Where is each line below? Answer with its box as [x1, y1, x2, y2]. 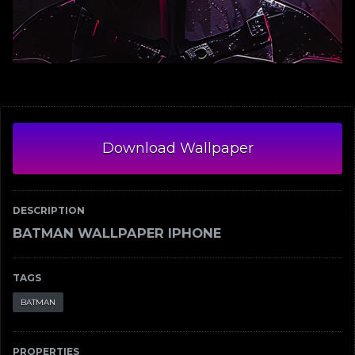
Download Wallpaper [101, 139, 254, 158]
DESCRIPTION [13, 204, 85, 217]
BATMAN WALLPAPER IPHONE [13, 225, 221, 242]
